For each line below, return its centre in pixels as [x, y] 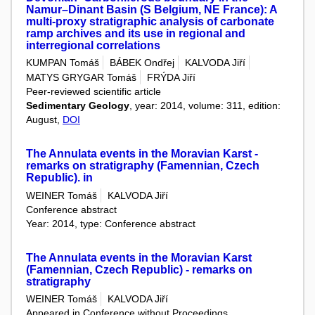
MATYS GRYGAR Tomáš [81, 78]
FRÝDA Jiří [171, 78]
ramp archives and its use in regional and [136, 33]
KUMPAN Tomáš [63, 63]
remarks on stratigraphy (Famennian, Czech [143, 166]
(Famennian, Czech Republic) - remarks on [139, 269]
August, [44, 120]
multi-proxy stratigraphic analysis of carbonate [150, 21]
